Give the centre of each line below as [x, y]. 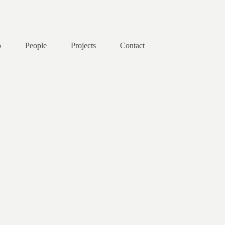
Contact [132, 45]
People [36, 45]
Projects [83, 45]
